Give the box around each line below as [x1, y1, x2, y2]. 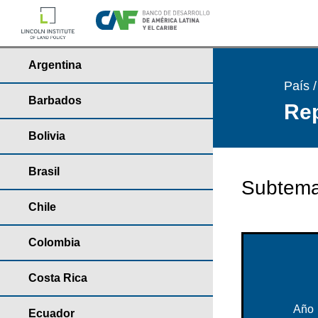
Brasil [28, 165, 60, 177]
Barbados [28, 94, 82, 106]
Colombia [28, 236, 80, 248]
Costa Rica [28, 272, 87, 284]
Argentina [28, 59, 82, 71]
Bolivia [28, 130, 65, 142]
